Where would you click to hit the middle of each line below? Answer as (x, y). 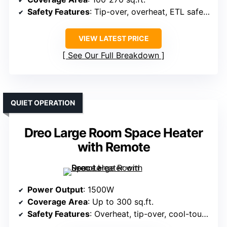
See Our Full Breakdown (113, 55)
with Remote (113, 147)
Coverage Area (58, 202)
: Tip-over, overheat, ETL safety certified (146, 12)
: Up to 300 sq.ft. (121, 202)
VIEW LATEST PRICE (113, 39)
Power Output (55, 190)
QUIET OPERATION (43, 103)
